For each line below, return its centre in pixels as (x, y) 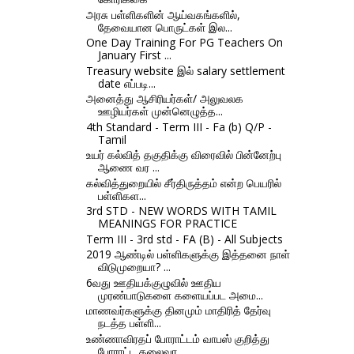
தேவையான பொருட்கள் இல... (165, 27)
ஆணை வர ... (128, 168)
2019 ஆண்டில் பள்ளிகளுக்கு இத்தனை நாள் (188, 254)
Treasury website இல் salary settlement (185, 70)
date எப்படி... (126, 83)
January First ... (134, 55)
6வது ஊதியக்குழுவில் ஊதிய (153, 282)
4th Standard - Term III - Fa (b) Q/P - (179, 126)
